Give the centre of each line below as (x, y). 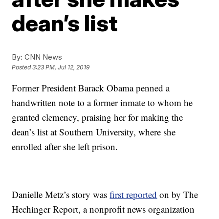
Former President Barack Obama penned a (91, 88)
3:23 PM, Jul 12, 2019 (61, 67)
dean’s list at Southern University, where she (94, 132)
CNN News (43, 57)
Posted (22, 67)
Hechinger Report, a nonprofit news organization (103, 209)
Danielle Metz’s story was (61, 194)
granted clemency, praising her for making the (98, 117)
